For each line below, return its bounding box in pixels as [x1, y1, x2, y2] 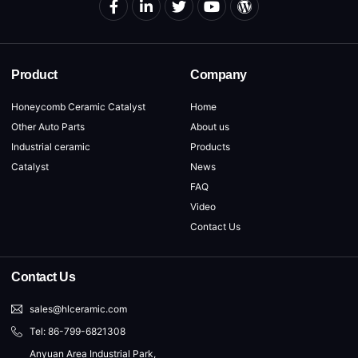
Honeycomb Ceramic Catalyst [11, 100, 145, 113]
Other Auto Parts [11, 120, 85, 133]
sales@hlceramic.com [29, 302, 127, 315]
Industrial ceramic [11, 140, 90, 153]
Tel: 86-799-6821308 [29, 324, 125, 337]
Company [190, 67, 247, 82]
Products [190, 140, 230, 153]
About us [190, 120, 229, 133]
